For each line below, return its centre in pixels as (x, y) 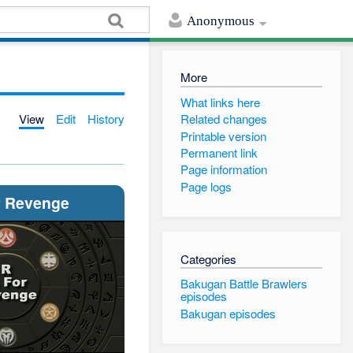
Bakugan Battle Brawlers (243, 284)
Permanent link (219, 152)
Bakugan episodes (228, 313)
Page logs (206, 186)
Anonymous (221, 21)
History (106, 118)
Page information (223, 169)
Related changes (223, 119)
